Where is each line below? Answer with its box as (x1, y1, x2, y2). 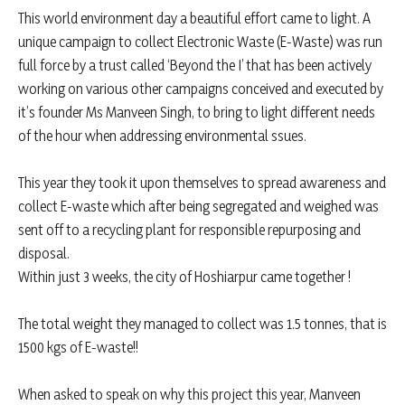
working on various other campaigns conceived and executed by (18, 80, 383, 99)
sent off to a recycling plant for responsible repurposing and (18, 221, 361, 240)
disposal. (18, 244, 70, 263)
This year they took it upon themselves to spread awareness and (18, 174, 386, 193)
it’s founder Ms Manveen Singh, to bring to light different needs (18, 103, 375, 122)
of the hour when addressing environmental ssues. (18, 127, 306, 146)
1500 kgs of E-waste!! (18, 338, 138, 357)
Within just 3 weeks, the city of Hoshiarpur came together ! (18, 268, 351, 287)
